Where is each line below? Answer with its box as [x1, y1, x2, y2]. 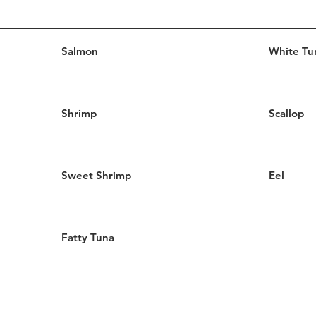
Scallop [268, 107, 304, 120]
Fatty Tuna [61, 231, 115, 244]
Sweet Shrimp [61, 169, 132, 182]
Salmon [61, 44, 99, 58]
